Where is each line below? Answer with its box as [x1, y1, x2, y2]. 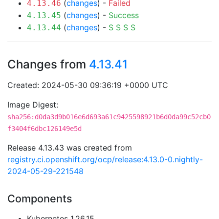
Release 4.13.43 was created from [7, 143, 132, 153]
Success [109, 10, 139, 20]
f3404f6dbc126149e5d [7, 125, 82, 132]
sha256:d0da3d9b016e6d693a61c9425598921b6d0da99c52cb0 [7, 113, 211, 121]
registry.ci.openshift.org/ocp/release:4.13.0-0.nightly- [7, 154, 203, 164]
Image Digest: [7, 100, 58, 109]
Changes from [7, 57, 89, 71]
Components [7, 192, 72, 205]
